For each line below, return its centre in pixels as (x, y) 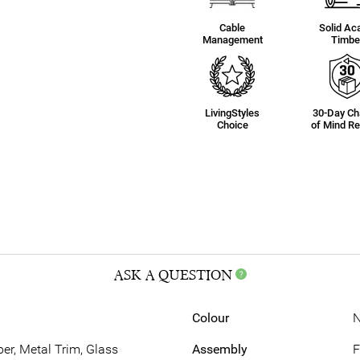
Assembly (219, 349)
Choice (232, 125)
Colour (210, 318)
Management (232, 40)
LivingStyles (232, 113)
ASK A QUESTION (172, 275)
